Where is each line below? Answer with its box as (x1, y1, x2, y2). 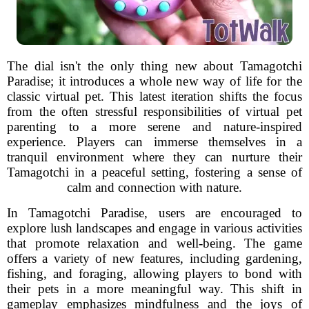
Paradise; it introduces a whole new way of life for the (7, 74, 302, 88)
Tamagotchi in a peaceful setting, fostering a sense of (7, 165, 302, 179)
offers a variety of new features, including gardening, (7, 251, 302, 266)
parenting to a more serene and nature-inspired (7, 119, 302, 134)
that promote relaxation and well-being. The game (7, 236, 302, 250)
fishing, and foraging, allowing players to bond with (7, 266, 302, 281)
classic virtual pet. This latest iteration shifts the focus (7, 89, 302, 103)
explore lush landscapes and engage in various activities (7, 221, 302, 235)
